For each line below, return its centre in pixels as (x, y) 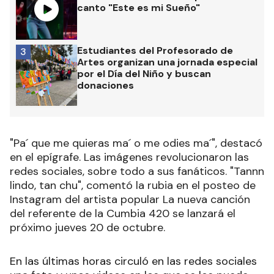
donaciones (106, 85)
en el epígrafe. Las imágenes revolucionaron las (129, 157)
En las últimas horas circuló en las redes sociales (133, 261)
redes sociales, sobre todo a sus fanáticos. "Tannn (137, 171)
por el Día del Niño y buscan (144, 73)
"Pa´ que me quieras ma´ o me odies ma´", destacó (136, 143)
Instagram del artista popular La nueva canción (130, 199)
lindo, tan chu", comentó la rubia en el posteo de (133, 185)
